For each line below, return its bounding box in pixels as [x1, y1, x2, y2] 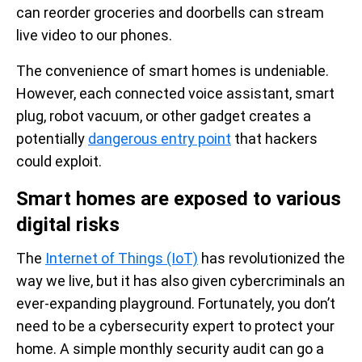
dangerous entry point [88, 129, 231, 147]
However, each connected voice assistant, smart [16, 84, 335, 102]
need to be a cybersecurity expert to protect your [16, 317, 335, 335]
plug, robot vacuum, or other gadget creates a [16, 107, 311, 124]
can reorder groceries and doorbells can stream [16, 3, 324, 21]
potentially [16, 129, 88, 147]
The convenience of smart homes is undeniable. [16, 61, 329, 79]
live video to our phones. [16, 26, 172, 44]
